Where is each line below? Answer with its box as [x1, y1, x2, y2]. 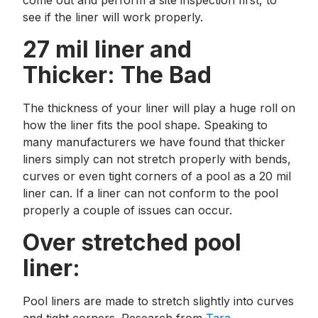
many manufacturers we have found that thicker [23, 135, 285, 149]
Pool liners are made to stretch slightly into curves [23, 294, 294, 308]
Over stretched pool [23, 229, 241, 256]
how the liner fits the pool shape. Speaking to [23, 118, 268, 132]
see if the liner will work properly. [23, 10, 203, 24]
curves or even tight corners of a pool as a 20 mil [23, 169, 291, 183]
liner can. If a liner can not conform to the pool [23, 186, 278, 200]
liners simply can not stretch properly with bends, [23, 152, 291, 166]
